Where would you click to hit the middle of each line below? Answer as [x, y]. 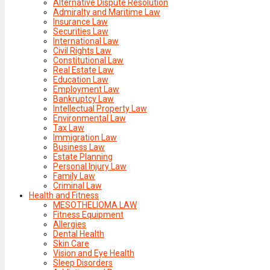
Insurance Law [80, 21]
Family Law [74, 176]
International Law [86, 41]
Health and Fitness [64, 195]
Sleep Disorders [83, 262]
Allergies [70, 224]
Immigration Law [85, 137]
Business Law [79, 147]
